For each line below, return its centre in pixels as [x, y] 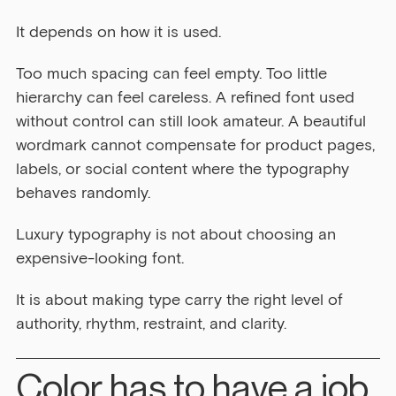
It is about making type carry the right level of [182, 300]
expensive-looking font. [100, 259]
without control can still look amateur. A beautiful [193, 122]
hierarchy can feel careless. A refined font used [187, 98]
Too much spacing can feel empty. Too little [174, 74]
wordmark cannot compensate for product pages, [198, 145]
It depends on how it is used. [118, 32]
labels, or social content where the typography [185, 169]
